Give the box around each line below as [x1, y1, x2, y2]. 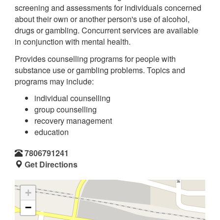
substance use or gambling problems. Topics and [15, 64, 185, 76]
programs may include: [15, 75, 94, 87]
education [34, 126, 69, 137]
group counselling [34, 104, 97, 115]
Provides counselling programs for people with [15, 53, 176, 64]
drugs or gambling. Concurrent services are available [15, 25, 198, 36]
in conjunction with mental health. [15, 36, 131, 47]
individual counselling [34, 92, 110, 104]
